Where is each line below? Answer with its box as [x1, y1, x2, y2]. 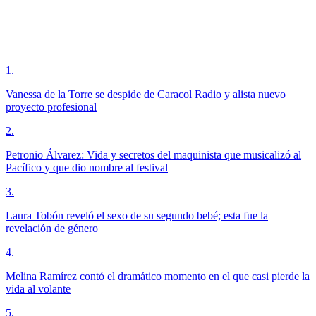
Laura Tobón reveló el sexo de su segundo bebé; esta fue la [6, 209, 268, 222]
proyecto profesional [6, 101, 97, 114]
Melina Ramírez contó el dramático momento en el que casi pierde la [6, 270, 310, 283]
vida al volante [6, 283, 71, 296]
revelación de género [6, 222, 98, 235]
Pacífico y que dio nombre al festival [6, 162, 168, 174]
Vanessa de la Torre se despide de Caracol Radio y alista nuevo [6, 88, 286, 101]
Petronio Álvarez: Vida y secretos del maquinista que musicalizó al [6, 149, 301, 162]
